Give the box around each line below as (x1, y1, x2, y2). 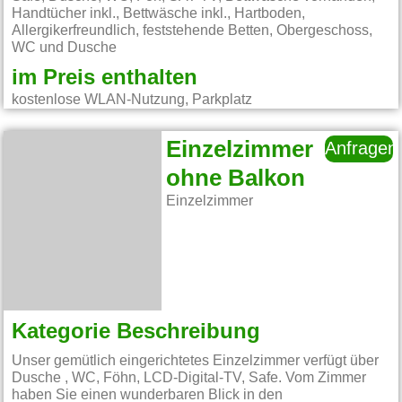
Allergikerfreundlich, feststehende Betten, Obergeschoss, (12, 23, 373, 38)
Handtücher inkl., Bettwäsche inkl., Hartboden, (12, 6, 306, 21)
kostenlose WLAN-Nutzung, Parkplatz (12, 92, 253, 107)
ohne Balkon (166, 167, 306, 191)
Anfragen (325, 140, 398, 159)
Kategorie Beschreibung (12, 320, 261, 343)
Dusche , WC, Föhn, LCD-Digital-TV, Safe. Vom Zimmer (12, 371, 367, 386)
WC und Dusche (12, 40, 118, 55)
